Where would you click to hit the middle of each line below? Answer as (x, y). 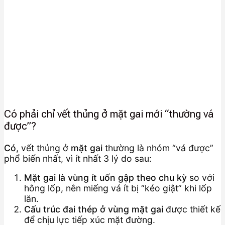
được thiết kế (192, 209)
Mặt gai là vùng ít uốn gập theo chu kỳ (105, 178)
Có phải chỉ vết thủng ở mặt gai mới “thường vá (109, 114)
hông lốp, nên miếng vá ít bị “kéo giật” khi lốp (118, 188)
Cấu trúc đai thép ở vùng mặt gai (94, 209)
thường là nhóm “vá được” (158, 148)
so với (201, 178)
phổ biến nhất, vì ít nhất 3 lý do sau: (78, 158)
